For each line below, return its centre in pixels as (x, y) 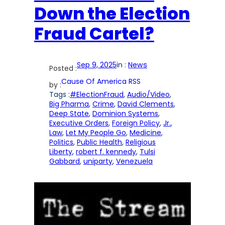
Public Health (99, 142)
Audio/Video (148, 95)
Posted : (63, 69)
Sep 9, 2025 (97, 65)
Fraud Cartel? (94, 34)
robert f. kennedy (106, 152)
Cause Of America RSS (101, 82)
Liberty (61, 152)
